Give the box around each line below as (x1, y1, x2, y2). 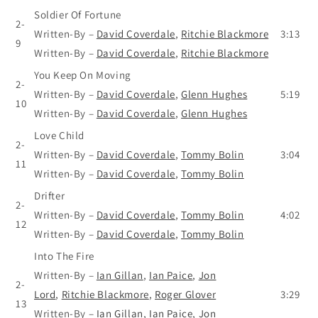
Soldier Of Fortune (34, 7, 121, 21)
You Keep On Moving (34, 67, 131, 82)
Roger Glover (155, 287, 216, 301)
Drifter (34, 188, 65, 202)
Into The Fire (34, 248, 94, 263)
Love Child (34, 128, 84, 142)
